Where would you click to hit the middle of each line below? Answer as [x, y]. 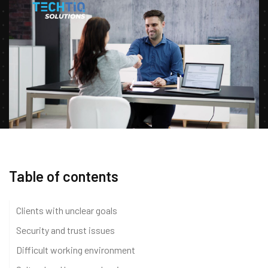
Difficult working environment [76, 249]
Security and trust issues [66, 230]
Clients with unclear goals [67, 210]
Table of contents [64, 176]
